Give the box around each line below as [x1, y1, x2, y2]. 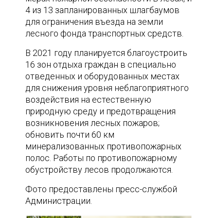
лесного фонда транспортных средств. [25, 28, 184, 38]
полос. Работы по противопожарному [25, 152, 178, 163]
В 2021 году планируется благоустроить [25, 47, 188, 58]
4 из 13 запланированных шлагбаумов [25, 4, 180, 15]
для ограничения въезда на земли [25, 16, 163, 27]
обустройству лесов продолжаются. [25, 164, 173, 175]
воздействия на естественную [25, 94, 152, 105]
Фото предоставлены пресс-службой [25, 183, 178, 194]
